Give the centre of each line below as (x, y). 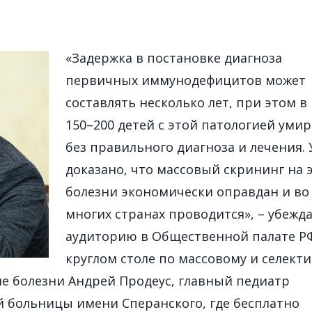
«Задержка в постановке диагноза (174, 58)
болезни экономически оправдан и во (187, 192)
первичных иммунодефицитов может (186, 80)
